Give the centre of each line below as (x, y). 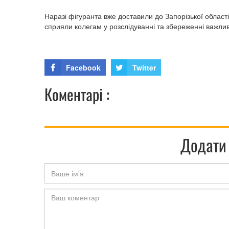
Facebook (83, 68)
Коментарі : (77, 95)
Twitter (144, 68)
